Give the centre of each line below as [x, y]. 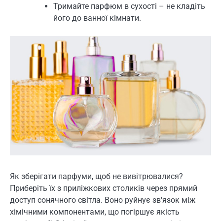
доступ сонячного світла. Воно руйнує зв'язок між [103, 200]
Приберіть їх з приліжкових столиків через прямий [104, 188]
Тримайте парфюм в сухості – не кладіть [129, 6]
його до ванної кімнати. [97, 18]
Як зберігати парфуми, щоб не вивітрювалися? [96, 177]
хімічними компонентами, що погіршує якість [95, 212]
